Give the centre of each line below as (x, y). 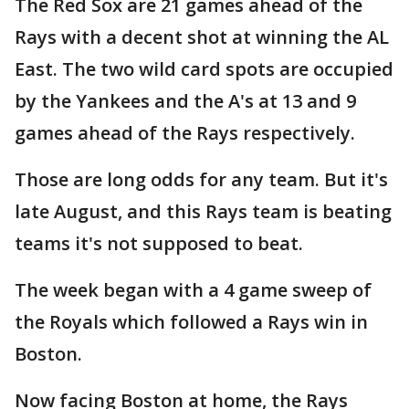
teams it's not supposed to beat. (159, 244)
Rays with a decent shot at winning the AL (202, 37)
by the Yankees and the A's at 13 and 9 (185, 101)
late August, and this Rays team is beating (203, 212)
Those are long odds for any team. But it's (201, 180)
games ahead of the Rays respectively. (185, 133)
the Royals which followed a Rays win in (191, 322)
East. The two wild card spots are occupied (204, 69)
